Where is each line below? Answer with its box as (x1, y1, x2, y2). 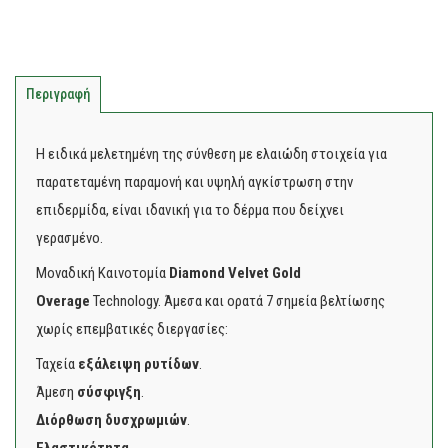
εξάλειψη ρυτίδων (78, 355, 199, 373)
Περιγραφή (26, 86, 91, 102)
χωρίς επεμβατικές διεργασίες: (36, 320, 228, 338)
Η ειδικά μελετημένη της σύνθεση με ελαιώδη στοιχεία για (36, 145, 387, 163)
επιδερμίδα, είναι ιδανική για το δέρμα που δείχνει (36, 201, 344, 219)
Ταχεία (36, 355, 78, 373)
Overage (36, 292, 93, 310)
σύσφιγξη (77, 383, 141, 401)
